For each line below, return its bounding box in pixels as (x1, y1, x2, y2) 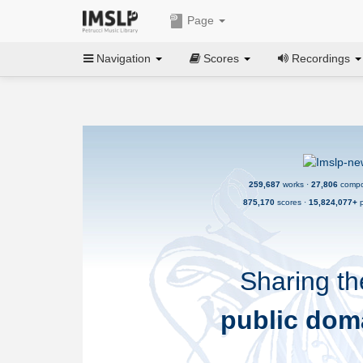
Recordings (288, 51, 353, 65)
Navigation (93, 51, 154, 65)
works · (280, 180, 311, 190)
